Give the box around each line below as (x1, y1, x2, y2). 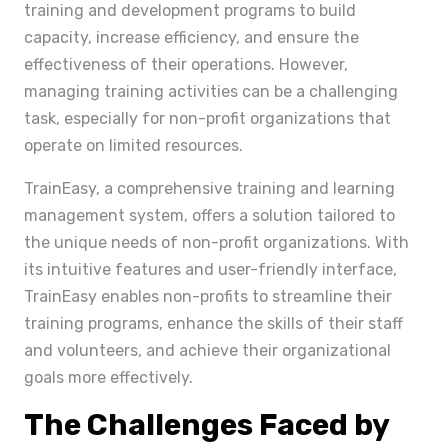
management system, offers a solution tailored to (24, 206, 395, 225)
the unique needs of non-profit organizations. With (24, 233, 409, 252)
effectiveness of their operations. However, (24, 55, 348, 74)
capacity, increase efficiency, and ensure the (24, 28, 359, 47)
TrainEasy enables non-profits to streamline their (24, 287, 392, 306)
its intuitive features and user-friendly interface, (24, 260, 397, 279)
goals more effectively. (24, 368, 193, 387)
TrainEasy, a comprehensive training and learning (24, 179, 395, 198)
